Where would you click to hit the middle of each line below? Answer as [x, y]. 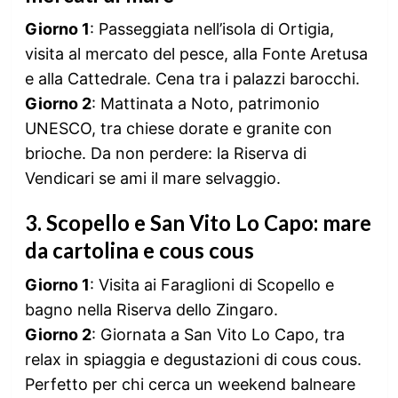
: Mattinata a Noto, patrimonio [205, 103]
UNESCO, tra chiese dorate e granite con [178, 128]
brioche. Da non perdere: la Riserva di [165, 153]
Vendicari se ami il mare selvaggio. [152, 178]
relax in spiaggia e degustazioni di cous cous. [193, 359]
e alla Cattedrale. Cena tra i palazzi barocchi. [192, 78]
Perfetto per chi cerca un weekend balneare [190, 384]
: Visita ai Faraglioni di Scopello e [211, 284]
